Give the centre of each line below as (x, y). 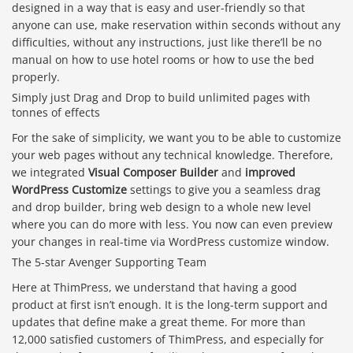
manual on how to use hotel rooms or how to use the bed (163, 60)
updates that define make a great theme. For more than (159, 322)
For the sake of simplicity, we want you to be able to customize (176, 138)
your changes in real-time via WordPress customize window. (171, 242)
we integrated (50, 173)
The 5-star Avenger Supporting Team (109, 262)
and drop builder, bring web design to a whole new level (162, 207)
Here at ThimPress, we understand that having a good (154, 288)
